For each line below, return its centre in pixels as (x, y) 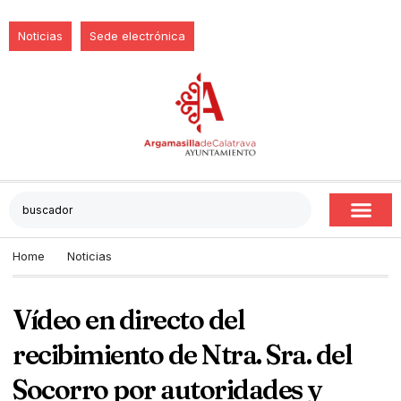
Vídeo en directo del (128, 320)
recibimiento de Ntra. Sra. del (182, 355)
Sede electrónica (137, 36)
